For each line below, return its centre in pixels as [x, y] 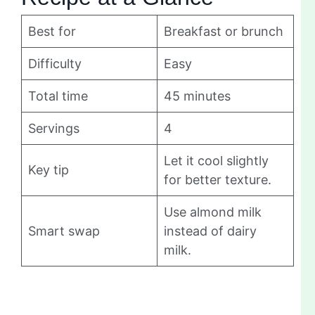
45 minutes [197, 96]
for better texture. [218, 180]
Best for [52, 32]
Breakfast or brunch [224, 32]
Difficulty [55, 64]
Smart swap [64, 231]
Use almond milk [213, 212]
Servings [54, 129]
